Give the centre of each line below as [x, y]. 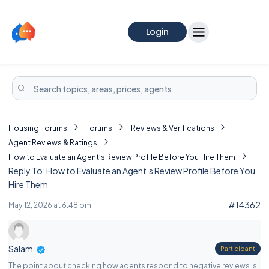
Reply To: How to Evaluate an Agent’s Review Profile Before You [132, 171]
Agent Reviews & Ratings [53, 142]
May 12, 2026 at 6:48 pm [50, 204]
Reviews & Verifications [172, 128]
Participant [237, 248]
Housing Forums [38, 128]
